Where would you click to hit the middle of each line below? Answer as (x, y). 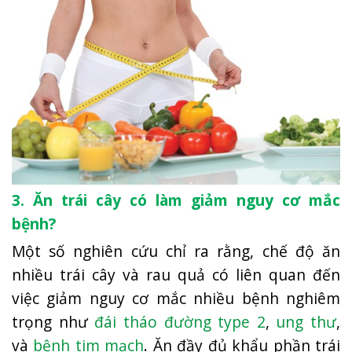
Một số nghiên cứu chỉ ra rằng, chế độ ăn (176, 251)
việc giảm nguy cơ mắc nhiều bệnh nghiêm (176, 298)
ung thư (306, 321)
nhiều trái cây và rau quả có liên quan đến (176, 274)
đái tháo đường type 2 (180, 321)
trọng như (53, 321)
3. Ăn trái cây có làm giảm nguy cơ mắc (176, 200)
